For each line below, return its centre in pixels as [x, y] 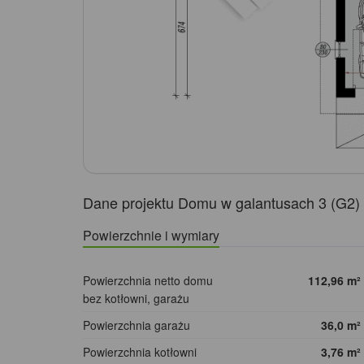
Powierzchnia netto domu [148, 281]
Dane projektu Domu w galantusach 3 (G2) [221, 203]
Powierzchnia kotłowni [140, 352]
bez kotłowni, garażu [136, 299]
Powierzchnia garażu [136, 325]
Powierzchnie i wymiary [151, 236]
